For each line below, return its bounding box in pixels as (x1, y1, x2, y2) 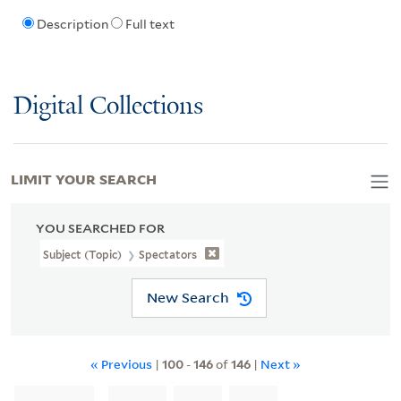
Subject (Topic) (43, 247, 125, 261)
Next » (260, 354, 301, 372)
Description (36, 17, 108, 32)
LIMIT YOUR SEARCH (11, 167, 157, 188)
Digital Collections (13, 92, 203, 121)
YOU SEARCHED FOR (36, 220, 165, 235)
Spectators (139, 247, 198, 261)
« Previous (90, 354, 152, 372)
